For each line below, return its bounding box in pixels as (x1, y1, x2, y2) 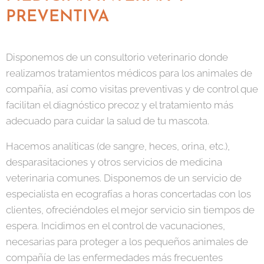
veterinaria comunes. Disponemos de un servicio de (6, 172, 242, 184)
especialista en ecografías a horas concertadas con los (6, 188, 251, 200)
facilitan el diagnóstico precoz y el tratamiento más (6, 99, 233, 111)
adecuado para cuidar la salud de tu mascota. (6, 115, 212, 127)
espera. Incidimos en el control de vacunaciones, (6, 220, 225, 232)
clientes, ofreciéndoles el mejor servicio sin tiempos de (6, 204, 255, 216)
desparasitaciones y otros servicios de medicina (6, 156, 222, 168)
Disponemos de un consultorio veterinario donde (6, 51, 228, 63)
